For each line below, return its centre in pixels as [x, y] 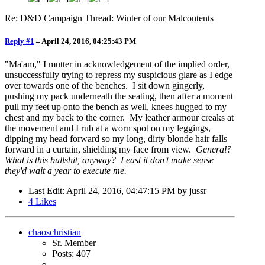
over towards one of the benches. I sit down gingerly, [105, 86]
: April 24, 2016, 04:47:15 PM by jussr [134, 191]
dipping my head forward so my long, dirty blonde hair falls [116, 139]
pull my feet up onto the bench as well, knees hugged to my [116, 107]
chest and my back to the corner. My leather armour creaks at [119, 118]
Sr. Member [74, 243]
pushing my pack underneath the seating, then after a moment [119, 96]
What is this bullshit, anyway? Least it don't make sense [109, 160]
